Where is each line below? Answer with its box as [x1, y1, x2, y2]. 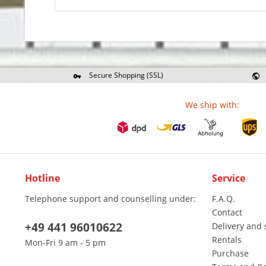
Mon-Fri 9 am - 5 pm [25, 237, 106, 248]
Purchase [212, 248, 249, 259]
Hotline [25, 172, 60, 185]
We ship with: [185, 99, 239, 110]
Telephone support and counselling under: [25, 193, 196, 204]
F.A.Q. [212, 193, 235, 204]
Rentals [212, 234, 242, 245]
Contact [212, 207, 242, 218]
